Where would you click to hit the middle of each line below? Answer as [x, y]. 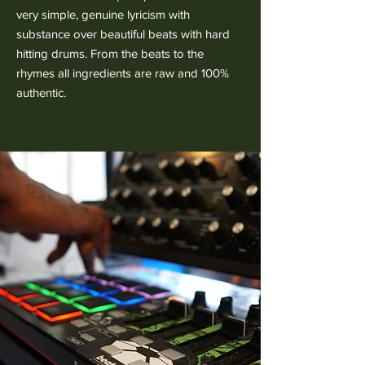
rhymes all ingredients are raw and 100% [123, 73]
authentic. [41, 92]
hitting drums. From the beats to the [110, 53]
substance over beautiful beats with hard [123, 34]
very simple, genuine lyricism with [103, 14]
